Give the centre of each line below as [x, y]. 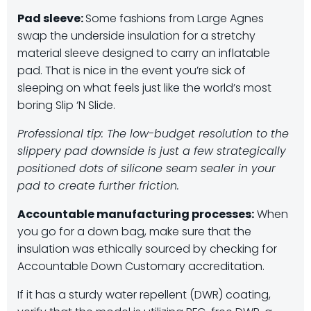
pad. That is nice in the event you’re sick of [132, 70]
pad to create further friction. [98, 186]
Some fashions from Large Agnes [175, 18]
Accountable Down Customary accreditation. [141, 266]
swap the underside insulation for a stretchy [136, 36]
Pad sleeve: [51, 18]
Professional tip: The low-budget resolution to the [153, 134]
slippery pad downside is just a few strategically [152, 151]
